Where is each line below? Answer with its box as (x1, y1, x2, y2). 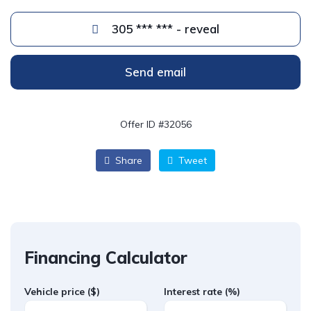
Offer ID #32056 (119, 118, 192, 131)
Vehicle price (24, 285, 87, 299)
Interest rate (164, 285, 225, 299)
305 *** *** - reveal (108, 22, 219, 37)
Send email (125, 65, 186, 80)
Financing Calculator (24, 247, 187, 269)
